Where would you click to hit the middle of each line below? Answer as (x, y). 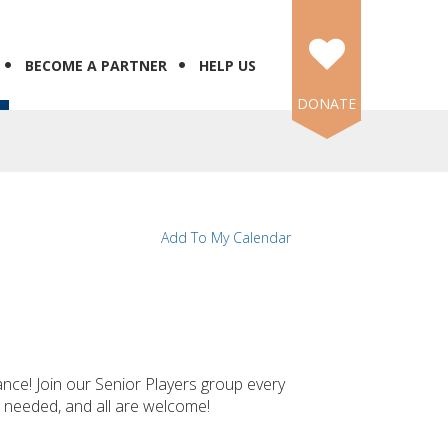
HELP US (227, 65)
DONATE (326, 103)
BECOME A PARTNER (96, 65)
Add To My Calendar (226, 237)
